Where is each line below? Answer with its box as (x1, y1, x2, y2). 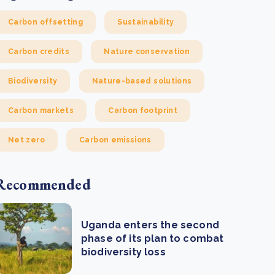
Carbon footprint (108, 106, 177, 115)
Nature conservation (104, 47, 190, 56)
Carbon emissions (79, 136, 152, 144)
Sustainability (117, 18, 174, 26)
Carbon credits (8, 47, 70, 56)
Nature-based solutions (91, 77, 192, 85)
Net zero (8, 136, 45, 144)
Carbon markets (8, 106, 74, 115)
